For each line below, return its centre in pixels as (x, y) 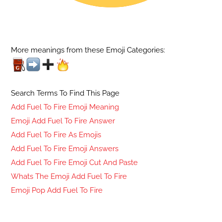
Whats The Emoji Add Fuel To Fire (69, 177)
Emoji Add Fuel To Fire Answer (63, 121)
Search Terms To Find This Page (65, 93)
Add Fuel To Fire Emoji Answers (65, 149)
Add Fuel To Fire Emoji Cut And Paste (75, 163)
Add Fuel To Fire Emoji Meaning (65, 107)
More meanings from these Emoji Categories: (88, 50)
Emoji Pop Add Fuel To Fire (57, 191)
